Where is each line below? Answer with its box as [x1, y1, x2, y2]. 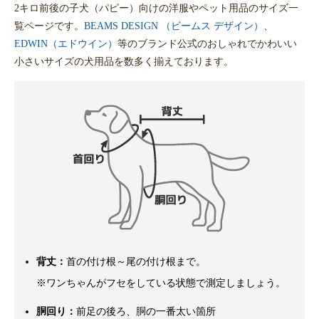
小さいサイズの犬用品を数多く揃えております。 [14, 55, 234, 67]
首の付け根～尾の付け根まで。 [66, 255, 206, 267]
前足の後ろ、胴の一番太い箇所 [76, 305, 216, 317]
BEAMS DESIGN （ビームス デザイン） [84, 19, 263, 31]
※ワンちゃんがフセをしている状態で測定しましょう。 [36, 276, 286, 288]
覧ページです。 [14, 19, 84, 31]
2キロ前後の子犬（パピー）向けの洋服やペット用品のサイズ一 [14, 1, 298, 14]
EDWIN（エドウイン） [14, 37, 117, 49]
